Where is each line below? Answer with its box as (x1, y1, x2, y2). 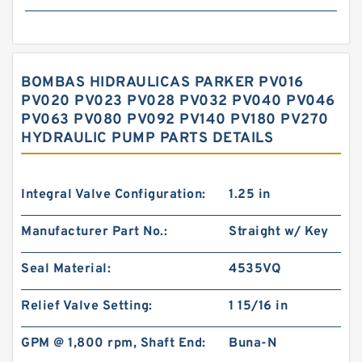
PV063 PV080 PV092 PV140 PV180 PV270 (21, 111, 329, 129)
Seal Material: (21, 261, 111, 277)
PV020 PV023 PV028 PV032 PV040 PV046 (21, 92, 335, 111)
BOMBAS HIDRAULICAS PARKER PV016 (21, 74, 304, 92)
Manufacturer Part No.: (21, 224, 167, 240)
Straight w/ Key (229, 224, 329, 240)
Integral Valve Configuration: (21, 187, 206, 203)
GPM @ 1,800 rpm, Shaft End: (21, 335, 206, 351)
